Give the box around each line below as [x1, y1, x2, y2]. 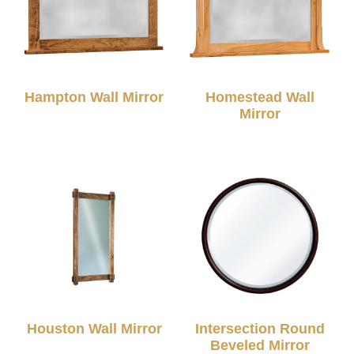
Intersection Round [194, 321, 325, 337]
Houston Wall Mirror [26, 321, 162, 337]
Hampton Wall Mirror [24, 89, 164, 106]
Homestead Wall [205, 89, 314, 106]
